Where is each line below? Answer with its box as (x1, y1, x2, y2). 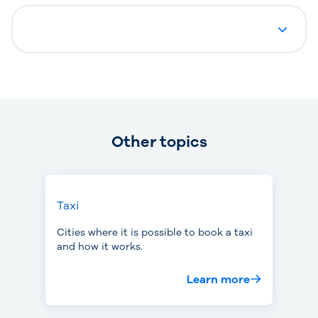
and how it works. (57, 240, 143, 253)
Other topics (111, 131, 207, 153)
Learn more (187, 272, 250, 287)
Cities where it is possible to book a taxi (57, 226, 253, 239)
